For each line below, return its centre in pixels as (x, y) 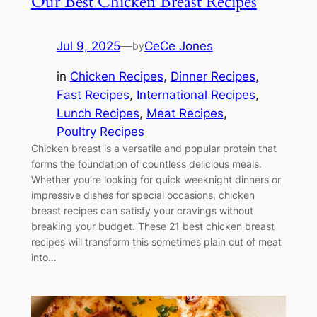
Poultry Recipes (100, 131)
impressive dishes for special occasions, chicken (143, 195)
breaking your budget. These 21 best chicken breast (152, 226)
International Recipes (196, 94)
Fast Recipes (93, 94)
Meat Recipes (185, 113)
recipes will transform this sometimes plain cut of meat (156, 241)
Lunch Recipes (98, 113)
